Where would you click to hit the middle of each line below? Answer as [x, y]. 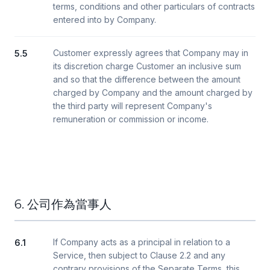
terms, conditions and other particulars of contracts [154, 6]
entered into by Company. [105, 20]
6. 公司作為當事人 [63, 204]
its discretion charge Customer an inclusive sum [147, 66]
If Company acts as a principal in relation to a [142, 242]
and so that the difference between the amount [147, 79]
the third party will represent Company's [133, 106]
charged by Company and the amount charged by [153, 93]
